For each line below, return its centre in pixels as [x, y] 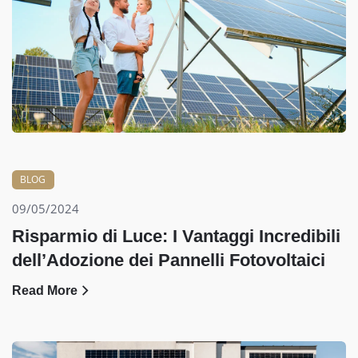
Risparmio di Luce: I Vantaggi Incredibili [176, 237]
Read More [45, 291]
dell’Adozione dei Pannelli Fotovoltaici [169, 261]
